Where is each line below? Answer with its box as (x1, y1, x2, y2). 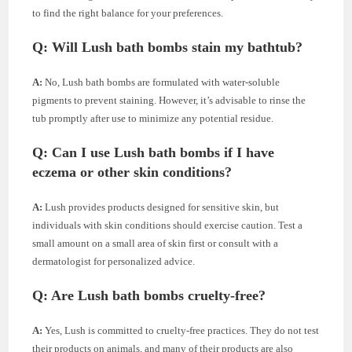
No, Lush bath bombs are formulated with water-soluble (42, 76, 280, 89)
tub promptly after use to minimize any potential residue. (32, 112, 274, 125)
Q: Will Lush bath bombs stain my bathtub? (32, 39, 303, 56)
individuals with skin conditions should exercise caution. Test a (32, 219, 303, 232)
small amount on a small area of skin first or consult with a (32, 237, 279, 250)
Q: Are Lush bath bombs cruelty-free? (32, 288, 266, 304)
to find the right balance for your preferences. (32, 7, 224, 20)
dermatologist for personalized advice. (32, 255, 196, 268)
